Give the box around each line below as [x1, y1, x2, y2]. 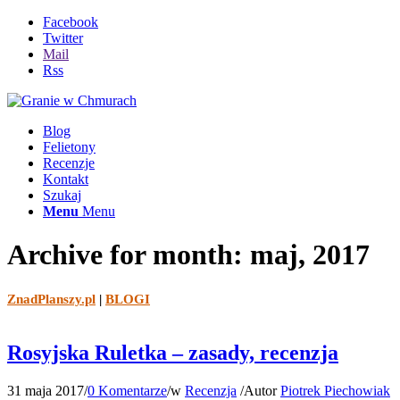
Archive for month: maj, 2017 [7, 238, 370, 271]
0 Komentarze [87, 382, 167, 398]
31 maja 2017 [7, 382, 84, 398]
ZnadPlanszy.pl [7, 291, 96, 306]
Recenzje [43, 155, 95, 171]
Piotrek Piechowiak [280, 382, 390, 398]
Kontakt [43, 171, 88, 187]
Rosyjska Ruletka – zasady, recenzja [7, 340, 338, 364]
